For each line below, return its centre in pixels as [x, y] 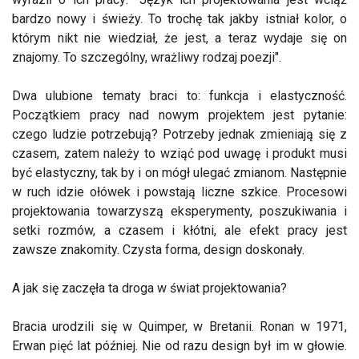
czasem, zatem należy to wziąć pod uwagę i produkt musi [179, 154]
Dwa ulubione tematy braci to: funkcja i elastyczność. [179, 96]
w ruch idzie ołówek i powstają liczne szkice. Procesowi [179, 192]
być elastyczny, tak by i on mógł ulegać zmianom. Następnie [179, 173]
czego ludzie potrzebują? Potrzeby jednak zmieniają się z [179, 135]
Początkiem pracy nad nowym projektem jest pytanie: [179, 115]
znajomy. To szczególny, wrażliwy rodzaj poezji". [147, 58]
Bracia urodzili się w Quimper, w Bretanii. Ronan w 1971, [179, 327]
